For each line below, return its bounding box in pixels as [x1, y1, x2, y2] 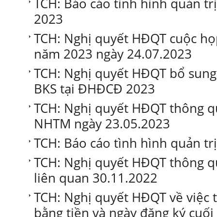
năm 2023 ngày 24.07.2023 [34, 45, 192, 62]
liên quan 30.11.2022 [34, 169, 157, 186]
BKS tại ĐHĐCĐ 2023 [34, 80, 155, 97]
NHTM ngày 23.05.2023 [34, 115, 170, 132]
